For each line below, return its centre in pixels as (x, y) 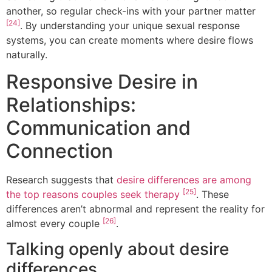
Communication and (98, 127)
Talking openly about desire (117, 249)
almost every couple (54, 223)
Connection (59, 151)
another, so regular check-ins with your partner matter (131, 11)
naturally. (27, 54)
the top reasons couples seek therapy (93, 194)
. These (212, 194)
